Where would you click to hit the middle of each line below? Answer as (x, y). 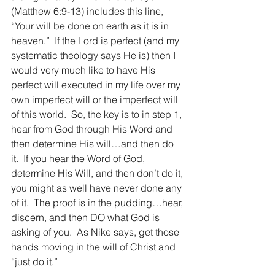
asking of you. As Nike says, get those (96, 232)
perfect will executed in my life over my (97, 85)
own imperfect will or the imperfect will (96, 99)
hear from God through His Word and (93, 129)
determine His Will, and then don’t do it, (98, 173)
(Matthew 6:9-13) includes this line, (88, 11)
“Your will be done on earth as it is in (91, 26)
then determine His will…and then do (94, 144)
